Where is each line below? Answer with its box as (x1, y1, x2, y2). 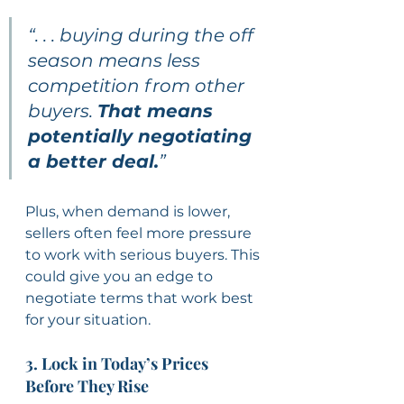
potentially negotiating (28, 124, 257, 147)
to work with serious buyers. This (25, 245, 263, 263)
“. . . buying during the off (28, 23, 258, 46)
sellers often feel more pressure (25, 224, 255, 242)
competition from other (28, 74, 249, 96)
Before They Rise (25, 374, 149, 397)
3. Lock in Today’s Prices (25, 352, 212, 374)
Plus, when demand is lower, (25, 202, 234, 220)
